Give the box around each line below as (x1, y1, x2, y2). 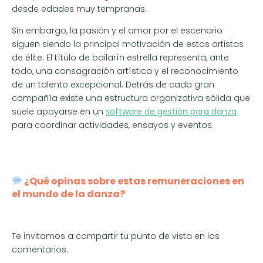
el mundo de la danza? (12, 187, 125, 201)
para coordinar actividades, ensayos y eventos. (12, 119, 214, 131)
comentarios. (12, 244, 68, 256)
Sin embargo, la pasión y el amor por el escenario (12, 24, 222, 36)
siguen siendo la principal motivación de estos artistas (12, 38, 244, 50)
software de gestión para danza (106, 105, 237, 117)
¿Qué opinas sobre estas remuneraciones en (22, 174, 245, 188)
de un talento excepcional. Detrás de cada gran (12, 78, 214, 90)
